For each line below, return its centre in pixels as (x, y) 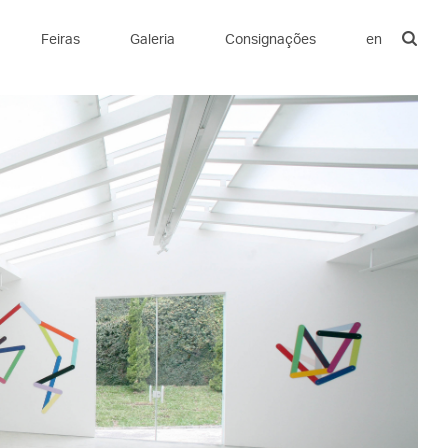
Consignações (270, 38)
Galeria (152, 38)
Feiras (60, 38)
